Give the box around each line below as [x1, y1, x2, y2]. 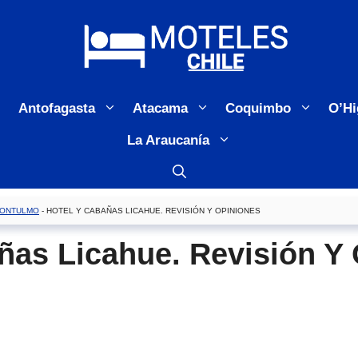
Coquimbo [225, 101, 291, 117]
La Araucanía [127, 133, 209, 149]
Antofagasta [18, 101, 95, 117]
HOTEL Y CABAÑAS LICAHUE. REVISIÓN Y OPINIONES [46, 206, 261, 216]
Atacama [132, 101, 188, 117]
